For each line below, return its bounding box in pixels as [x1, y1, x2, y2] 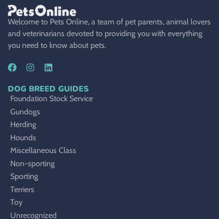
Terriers [10, 184, 34, 194]
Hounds [10, 132, 36, 142]
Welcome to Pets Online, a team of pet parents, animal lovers [8, 17, 211, 26]
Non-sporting [10, 158, 55, 168]
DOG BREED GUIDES [8, 84, 88, 95]
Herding [10, 120, 36, 130]
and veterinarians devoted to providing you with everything [8, 28, 202, 38]
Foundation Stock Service [10, 94, 93, 104]
